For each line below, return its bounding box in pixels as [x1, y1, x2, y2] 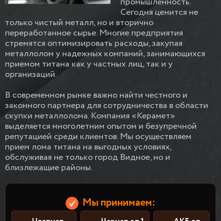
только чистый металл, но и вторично [5, 16, 153, 29]
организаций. [5, 68, 57, 81]
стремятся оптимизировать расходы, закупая [5, 37, 183, 50]
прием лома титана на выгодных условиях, [5, 141, 171, 153]
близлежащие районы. [5, 161, 92, 174]
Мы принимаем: [82, 195, 155, 211]
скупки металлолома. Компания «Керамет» [5, 110, 175, 122]
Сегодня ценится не [120, 6, 198, 19]
